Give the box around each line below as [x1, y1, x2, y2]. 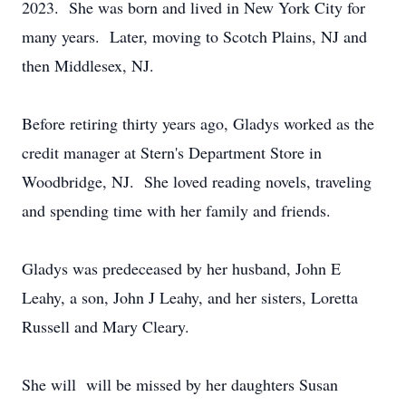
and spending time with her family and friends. [22, 199, 331, 221]
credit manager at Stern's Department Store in [22, 141, 322, 163]
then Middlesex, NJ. [22, 54, 154, 76]
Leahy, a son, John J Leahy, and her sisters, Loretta [22, 286, 358, 308]
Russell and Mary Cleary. [22, 315, 189, 337]
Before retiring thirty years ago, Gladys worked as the [22, 112, 374, 134]
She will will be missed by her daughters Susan [22, 373, 338, 395]
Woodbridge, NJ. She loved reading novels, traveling [22, 170, 372, 192]
